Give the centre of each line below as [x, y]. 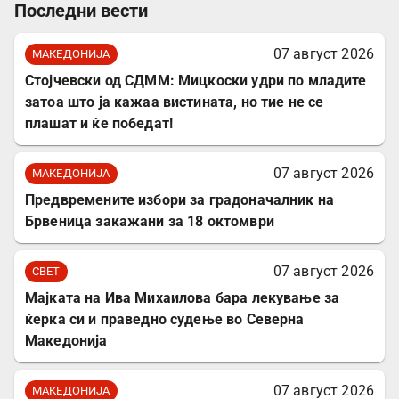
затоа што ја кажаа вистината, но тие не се [175, 102]
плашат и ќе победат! [99, 123]
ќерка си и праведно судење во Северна [165, 319]
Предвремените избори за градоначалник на [180, 199]
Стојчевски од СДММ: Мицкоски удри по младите [196, 80]
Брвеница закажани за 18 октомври [150, 221]
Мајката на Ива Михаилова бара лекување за [183, 297]
